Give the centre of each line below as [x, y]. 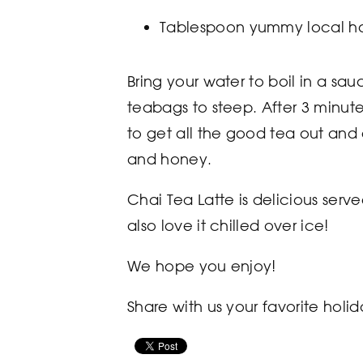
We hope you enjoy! [202, 266]
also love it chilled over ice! [228, 225]
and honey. [170, 159]
